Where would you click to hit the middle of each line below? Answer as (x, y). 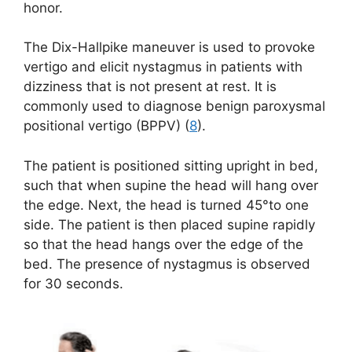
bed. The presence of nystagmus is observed (167, 264)
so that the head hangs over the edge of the (163, 244)
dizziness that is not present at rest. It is (150, 86)
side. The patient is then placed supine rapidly (169, 224)
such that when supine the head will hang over (171, 185)
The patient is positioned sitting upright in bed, (171, 165)
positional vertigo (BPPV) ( (106, 126)
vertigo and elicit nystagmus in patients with (163, 67)
